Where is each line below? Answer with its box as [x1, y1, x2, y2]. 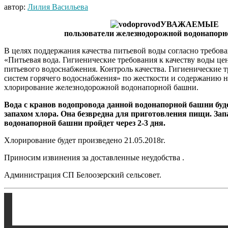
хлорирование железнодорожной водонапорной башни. [4, 82, 198, 92]
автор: [4, 2, 27, 11]
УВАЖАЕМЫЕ [160, 19, 219, 28]
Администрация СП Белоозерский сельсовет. [4, 170, 161, 179]
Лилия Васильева [27, 2, 88, 11]
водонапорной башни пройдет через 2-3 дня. [4, 118, 165, 127]
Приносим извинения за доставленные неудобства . [4, 153, 184, 162]
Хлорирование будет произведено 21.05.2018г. [4, 135, 165, 145]
